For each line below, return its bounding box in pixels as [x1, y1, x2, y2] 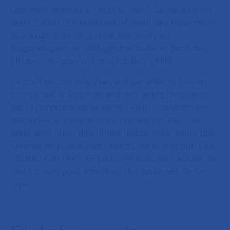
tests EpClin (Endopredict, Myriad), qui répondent [10, 17, 215, 28]
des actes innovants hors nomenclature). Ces [10, 114, 201, 126]
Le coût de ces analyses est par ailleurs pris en [10, 76, 207, 87]
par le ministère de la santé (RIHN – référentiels [10, 102, 208, 113]
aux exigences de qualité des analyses [10, 30, 172, 41]
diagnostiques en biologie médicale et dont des [10, 43, 207, 54]
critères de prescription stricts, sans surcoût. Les [10, 140, 214, 151]
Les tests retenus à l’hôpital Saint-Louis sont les [10, 4, 213, 15]
